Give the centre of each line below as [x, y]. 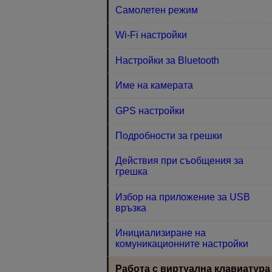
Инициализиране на [161, 233]
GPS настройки [150, 110]
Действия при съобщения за [180, 161]
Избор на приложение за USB [183, 197]
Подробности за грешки [169, 135]
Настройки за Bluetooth [168, 60]
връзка [131, 208]
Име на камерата [155, 86]
